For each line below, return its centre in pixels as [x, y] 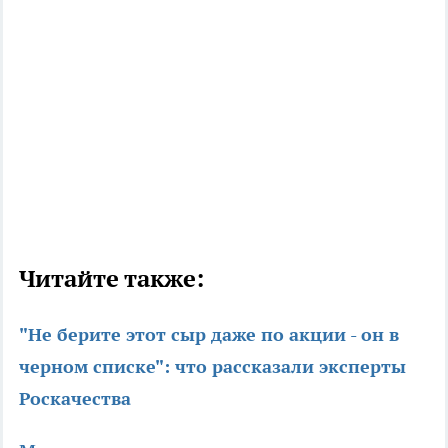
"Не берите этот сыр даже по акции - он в [209, 334]
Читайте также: [111, 278]
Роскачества [75, 398]
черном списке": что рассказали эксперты [212, 366]
